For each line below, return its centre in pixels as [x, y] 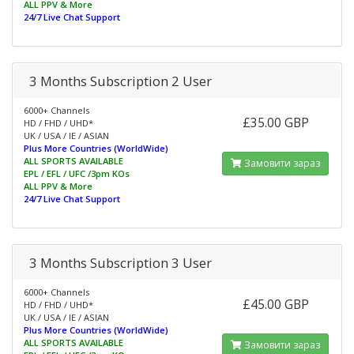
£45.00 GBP [275, 304]
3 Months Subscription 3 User [121, 263]
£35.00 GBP [275, 122]
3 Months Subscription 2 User [121, 81]
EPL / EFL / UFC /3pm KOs [77, 173]
